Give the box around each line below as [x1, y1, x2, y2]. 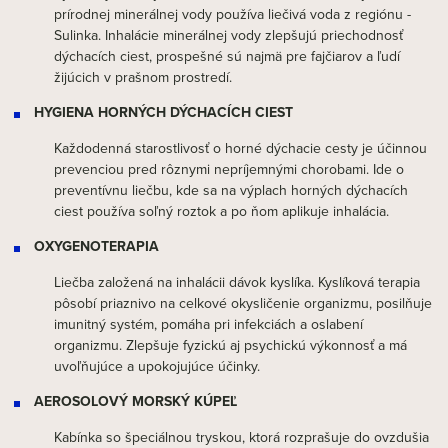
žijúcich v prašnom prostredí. [54, 67, 232, 87]
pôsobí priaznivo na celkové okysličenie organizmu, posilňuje [54, 293, 432, 313]
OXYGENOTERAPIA [34, 236, 159, 256]
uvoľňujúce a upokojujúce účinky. [54, 356, 260, 376]
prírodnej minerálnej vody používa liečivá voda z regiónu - [54, 4, 411, 24]
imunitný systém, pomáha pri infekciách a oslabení [54, 314, 363, 334]
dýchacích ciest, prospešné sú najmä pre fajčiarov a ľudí [54, 46, 400, 66]
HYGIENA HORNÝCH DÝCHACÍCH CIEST [34, 102, 293, 122]
